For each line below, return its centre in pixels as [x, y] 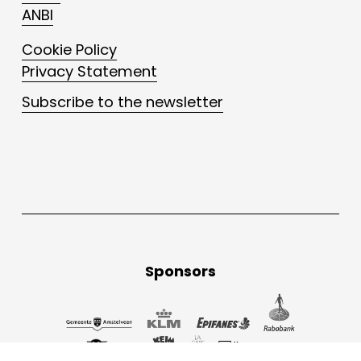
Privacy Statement [89, 72]
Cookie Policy [69, 50]
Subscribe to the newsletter [122, 102]
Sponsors [180, 272]
